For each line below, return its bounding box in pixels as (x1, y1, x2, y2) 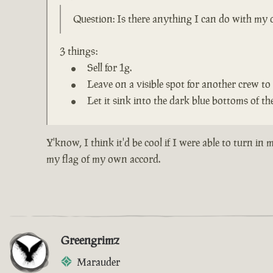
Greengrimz (61, 232, 119, 248)
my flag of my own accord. (46, 152, 160, 166)
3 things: (60, 44, 97, 58)
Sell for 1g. (87, 60, 132, 74)
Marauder (77, 255, 120, 269)
